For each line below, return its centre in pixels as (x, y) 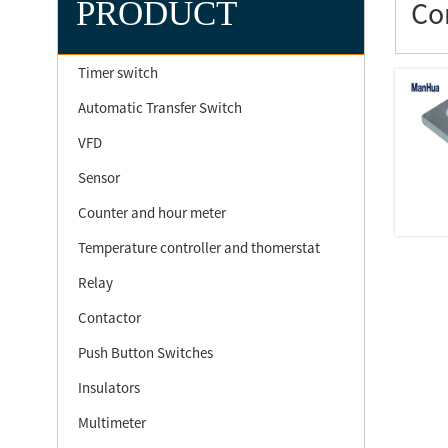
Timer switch (118, 72)
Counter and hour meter (152, 212)
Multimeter (112, 422)
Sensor (99, 177)
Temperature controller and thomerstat (199, 247)
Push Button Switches (145, 352)
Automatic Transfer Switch (160, 107)
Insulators (109, 387)
